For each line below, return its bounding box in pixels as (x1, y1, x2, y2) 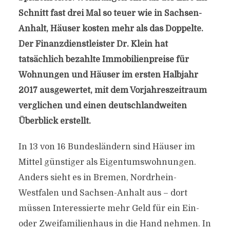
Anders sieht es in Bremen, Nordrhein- (18, 173, 177, 182)
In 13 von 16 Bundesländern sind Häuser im (18, 142, 195, 151)
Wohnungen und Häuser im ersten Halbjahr (18, 70, 198, 80)
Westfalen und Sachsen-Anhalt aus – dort (18, 188, 187, 198)
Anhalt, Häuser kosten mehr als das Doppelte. (18, 24, 203, 33)
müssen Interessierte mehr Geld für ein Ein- (18, 204, 199, 213)
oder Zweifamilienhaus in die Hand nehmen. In (18, 219, 211, 228)
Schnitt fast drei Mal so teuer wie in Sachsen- (18, 9, 202, 18)
